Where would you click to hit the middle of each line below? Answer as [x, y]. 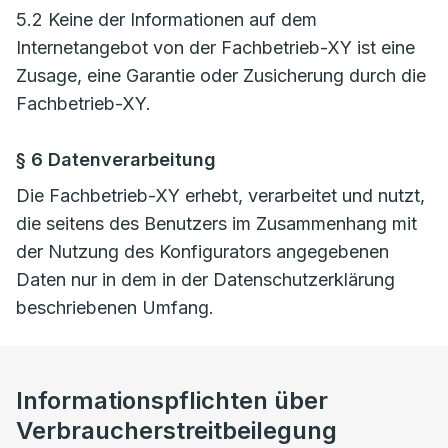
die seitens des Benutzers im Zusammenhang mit [216, 223]
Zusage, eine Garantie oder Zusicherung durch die [221, 75]
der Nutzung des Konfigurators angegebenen [202, 251]
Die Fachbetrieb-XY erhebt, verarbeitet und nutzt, [220, 195]
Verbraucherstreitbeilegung [176, 430]
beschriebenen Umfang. [115, 307]
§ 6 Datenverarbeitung [116, 159]
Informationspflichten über [172, 400]
